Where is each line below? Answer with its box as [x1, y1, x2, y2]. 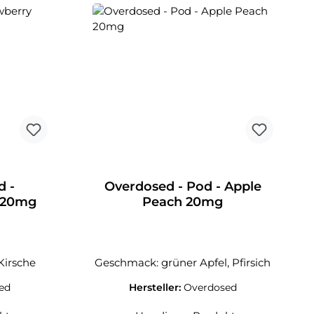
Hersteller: [128, 281, 184, 294]
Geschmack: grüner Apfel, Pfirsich [95, 256, 271, 269]
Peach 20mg [142, 194, 224, 210]
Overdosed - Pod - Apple [104, 179, 261, 194]
